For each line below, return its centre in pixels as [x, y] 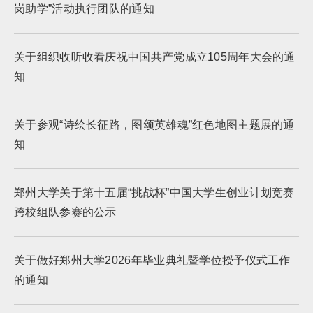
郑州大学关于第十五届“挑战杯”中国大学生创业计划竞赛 [154, 192]
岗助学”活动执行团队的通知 [84, 9]
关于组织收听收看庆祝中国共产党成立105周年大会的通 [155, 57]
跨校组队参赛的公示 [65, 212]
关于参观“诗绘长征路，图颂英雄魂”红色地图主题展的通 [154, 125]
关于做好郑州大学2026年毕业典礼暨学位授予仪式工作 [152, 260]
